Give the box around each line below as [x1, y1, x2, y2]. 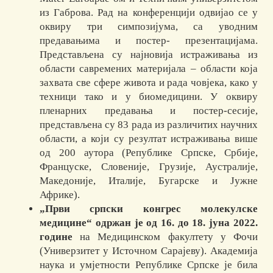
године [40, 231, 73, 243]
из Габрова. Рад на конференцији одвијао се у [40, 7, 258, 19]
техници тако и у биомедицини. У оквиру [40, 91, 258, 103]
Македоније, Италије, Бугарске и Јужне [40, 175, 258, 187]
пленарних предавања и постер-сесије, [40, 105, 258, 117]
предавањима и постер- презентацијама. [40, 35, 258, 47]
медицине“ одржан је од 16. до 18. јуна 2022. [40, 217, 258, 229]
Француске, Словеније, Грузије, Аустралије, [40, 161, 258, 173]
